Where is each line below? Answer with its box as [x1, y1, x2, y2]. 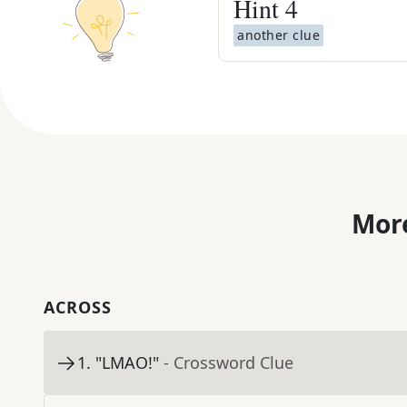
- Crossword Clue [164, 352, 293, 374]
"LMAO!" [95, 352, 159, 374]
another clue [237, 26, 320, 44]
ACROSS [44, 296, 112, 319]
